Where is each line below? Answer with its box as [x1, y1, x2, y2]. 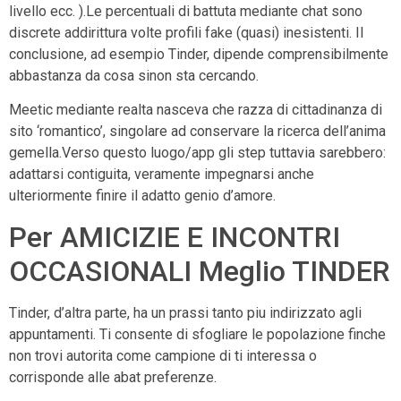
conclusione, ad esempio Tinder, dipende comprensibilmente [9, 45, 388, 63]
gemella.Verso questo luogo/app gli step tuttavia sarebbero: [9, 144, 386, 162]
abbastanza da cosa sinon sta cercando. [9, 66, 259, 84]
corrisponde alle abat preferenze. [9, 368, 217, 386]
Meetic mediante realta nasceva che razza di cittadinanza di [9, 101, 382, 119]
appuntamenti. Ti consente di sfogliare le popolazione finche [9, 325, 386, 343]
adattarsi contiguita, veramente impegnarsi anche [9, 166, 314, 183]
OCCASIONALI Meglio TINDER [9, 253, 390, 288]
